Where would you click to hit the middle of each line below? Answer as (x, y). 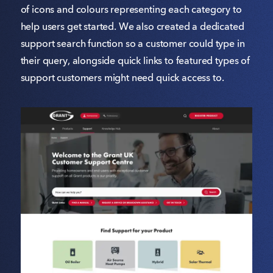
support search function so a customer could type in (133, 44)
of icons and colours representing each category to (131, 10)
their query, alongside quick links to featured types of (135, 61)
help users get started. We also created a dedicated (132, 27)
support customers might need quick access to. (122, 78)
